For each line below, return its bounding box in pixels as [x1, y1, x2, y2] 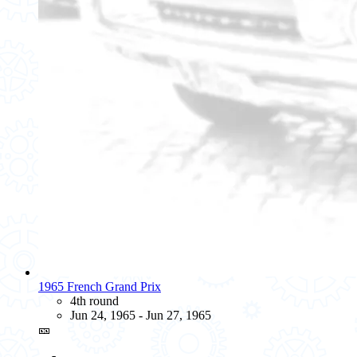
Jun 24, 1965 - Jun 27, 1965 [70, 308, 211, 322]
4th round [70, 293, 119, 308]
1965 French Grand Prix [38, 279, 161, 293]
